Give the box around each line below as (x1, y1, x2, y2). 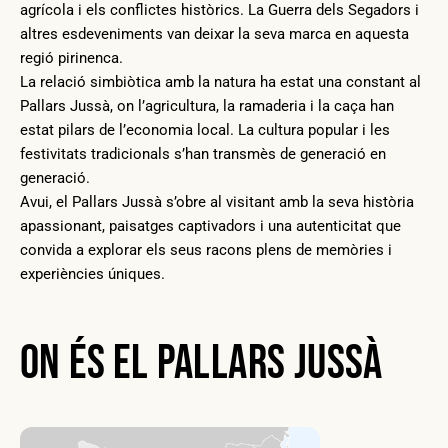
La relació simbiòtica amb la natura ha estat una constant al (20, 72, 421, 91)
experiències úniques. (20, 264, 165, 283)
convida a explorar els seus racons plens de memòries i (20, 240, 392, 259)
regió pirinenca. (20, 48, 123, 67)
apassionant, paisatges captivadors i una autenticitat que (20, 216, 401, 235)
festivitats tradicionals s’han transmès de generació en (20, 144, 386, 163)
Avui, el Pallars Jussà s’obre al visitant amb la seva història (20, 192, 414, 211)
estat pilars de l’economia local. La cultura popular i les (20, 120, 390, 139)
